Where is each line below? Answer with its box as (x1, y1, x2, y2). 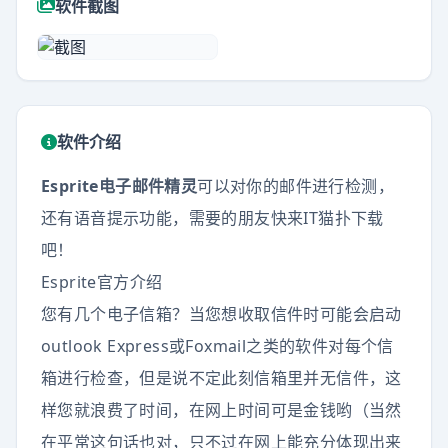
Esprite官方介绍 (41, 271, 163, 293)
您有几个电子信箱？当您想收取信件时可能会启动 (41, 303, 402, 325)
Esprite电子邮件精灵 (41, 175, 198, 197)
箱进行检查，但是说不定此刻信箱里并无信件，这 (41, 367, 402, 389)
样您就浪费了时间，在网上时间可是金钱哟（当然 (41, 399, 402, 421)
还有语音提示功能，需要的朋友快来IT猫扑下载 (41, 207, 384, 229)
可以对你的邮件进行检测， (197, 175, 395, 197)
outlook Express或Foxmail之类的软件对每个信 (41, 335, 394, 357)
